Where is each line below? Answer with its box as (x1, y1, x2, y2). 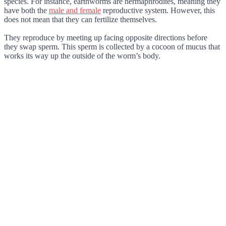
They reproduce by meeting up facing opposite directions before (4, 33, 207, 42)
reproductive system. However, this (101, 6, 215, 15)
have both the (4, 6, 49, 15)
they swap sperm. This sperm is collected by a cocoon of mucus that (4, 42, 220, 51)
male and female (49, 6, 101, 15)
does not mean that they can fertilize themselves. (4, 15, 157, 24)
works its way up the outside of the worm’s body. (4, 51, 160, 61)
